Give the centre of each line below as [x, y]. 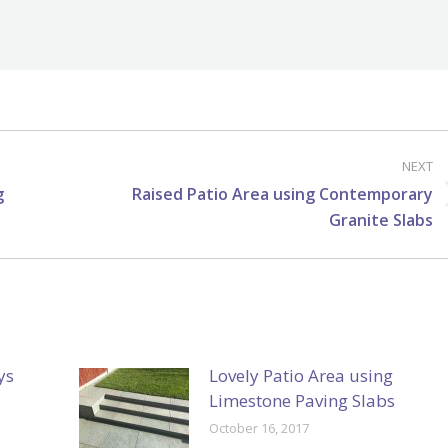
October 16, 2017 [258, 427]
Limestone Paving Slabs [301, 400]
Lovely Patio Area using [300, 375]
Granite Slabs [381, 219]
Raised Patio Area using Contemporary [283, 193]
